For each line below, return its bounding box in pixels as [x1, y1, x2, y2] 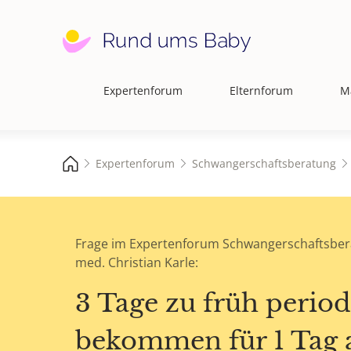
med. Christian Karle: [75, 254, 198, 272]
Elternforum [230, 83, 293, 98]
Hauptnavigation [62, 90, 161, 108]
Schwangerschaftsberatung [192, 155, 336, 171]
